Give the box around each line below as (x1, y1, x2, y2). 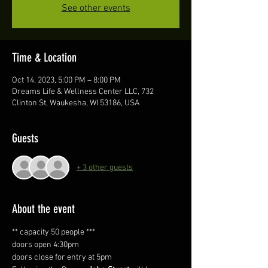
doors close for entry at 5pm (12, 252, 112, 263)
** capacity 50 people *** (12, 227, 95, 237)
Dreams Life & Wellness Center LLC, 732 (12, 87, 154, 97)
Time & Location (12, 50, 77, 65)
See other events (61, 2, 130, 14)
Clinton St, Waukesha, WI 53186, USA (12, 98, 139, 108)
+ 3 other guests (77, 162, 133, 173)
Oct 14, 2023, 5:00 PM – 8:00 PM (12, 75, 121, 86)
